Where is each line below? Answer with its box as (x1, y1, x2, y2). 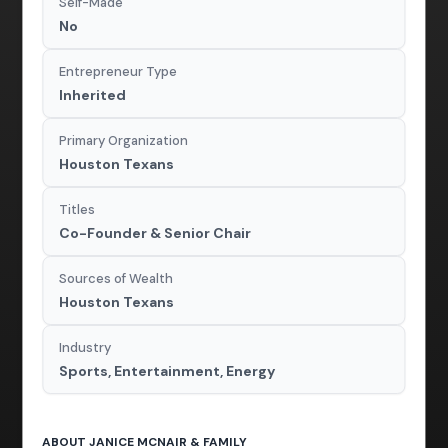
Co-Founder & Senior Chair (59, 224, 252, 243)
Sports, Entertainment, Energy (59, 362, 276, 381)
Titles (59, 201, 96, 219)
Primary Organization (59, 132, 189, 150)
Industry (59, 339, 112, 357)
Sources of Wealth (59, 270, 174, 288)
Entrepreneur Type (59, 63, 178, 81)
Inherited (59, 86, 127, 105)
